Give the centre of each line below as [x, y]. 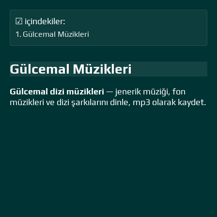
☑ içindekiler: [40, 21]
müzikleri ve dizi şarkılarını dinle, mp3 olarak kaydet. [108, 102]
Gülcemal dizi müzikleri [57, 91]
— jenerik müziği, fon [145, 91]
